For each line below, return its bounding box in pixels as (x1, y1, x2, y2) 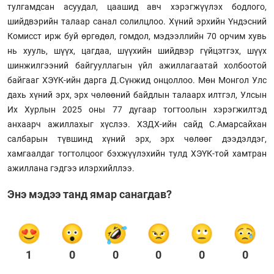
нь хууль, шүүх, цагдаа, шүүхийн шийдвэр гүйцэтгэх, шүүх (7, 45, 267, 56)
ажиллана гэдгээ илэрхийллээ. (7, 163, 135, 173)
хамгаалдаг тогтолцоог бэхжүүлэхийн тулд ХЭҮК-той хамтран (7, 148, 267, 158)
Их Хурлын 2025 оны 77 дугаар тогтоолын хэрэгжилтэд (7, 104, 267, 114)
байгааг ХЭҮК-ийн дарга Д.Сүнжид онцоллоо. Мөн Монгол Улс (7, 75, 267, 85)
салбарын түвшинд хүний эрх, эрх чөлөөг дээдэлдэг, (7, 133, 267, 144)
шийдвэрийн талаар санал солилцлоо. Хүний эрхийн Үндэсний (7, 16, 267, 26)
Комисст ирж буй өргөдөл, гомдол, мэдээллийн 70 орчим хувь (7, 31, 267, 41)
